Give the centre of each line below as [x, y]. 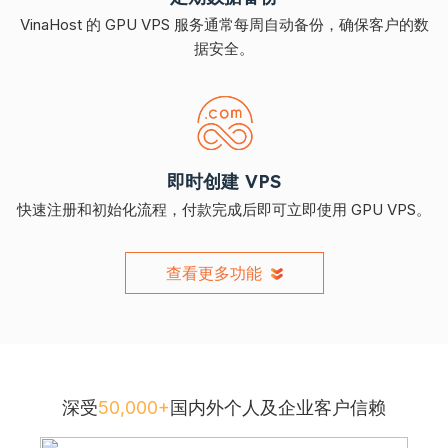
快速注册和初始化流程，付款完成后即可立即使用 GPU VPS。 [224, 209]
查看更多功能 [216, 272]
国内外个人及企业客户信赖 [278, 407]
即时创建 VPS [224, 181]
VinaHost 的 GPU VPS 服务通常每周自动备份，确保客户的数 [224, 24]
